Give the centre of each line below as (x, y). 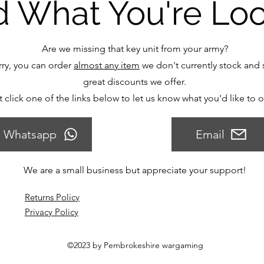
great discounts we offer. (135, 82)
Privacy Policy (52, 212)
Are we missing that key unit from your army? (135, 49)
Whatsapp (30, 134)
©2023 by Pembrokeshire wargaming (135, 245)
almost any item (107, 65)
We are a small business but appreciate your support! (135, 170)
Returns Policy (52, 197)
